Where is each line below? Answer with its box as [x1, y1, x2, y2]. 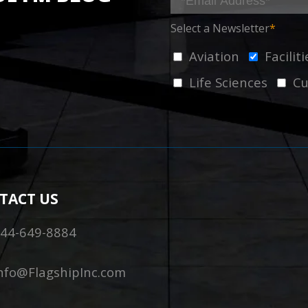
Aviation [189, 47, 240, 65]
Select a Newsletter [170, 21, 270, 36]
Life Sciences [189, 74, 268, 91]
